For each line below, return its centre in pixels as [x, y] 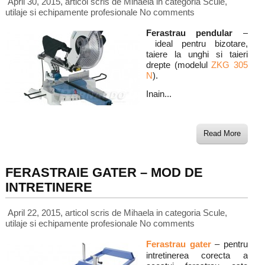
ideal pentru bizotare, [197, 44]
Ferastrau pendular [189, 33]
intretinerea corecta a [197, 256]
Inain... [159, 94]
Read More [222, 134]
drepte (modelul [179, 65]
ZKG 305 [230, 65]
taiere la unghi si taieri [197, 55]
